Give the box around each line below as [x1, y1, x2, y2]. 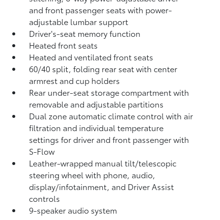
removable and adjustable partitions [29, 98, 164, 110]
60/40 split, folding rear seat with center [29, 63, 178, 74]
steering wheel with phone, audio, [29, 169, 156, 180]
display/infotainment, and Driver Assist [29, 181, 174, 192]
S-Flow [29, 145, 55, 157]
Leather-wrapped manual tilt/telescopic [29, 157, 177, 168]
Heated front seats [29, 39, 98, 51]
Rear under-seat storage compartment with [29, 86, 190, 98]
